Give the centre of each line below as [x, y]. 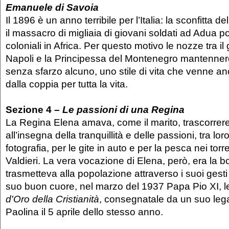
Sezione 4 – [34, 109]
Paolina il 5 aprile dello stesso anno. [84, 211]
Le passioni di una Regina [123, 109]
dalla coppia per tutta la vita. [67, 84]
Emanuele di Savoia [52, 7]
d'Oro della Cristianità [52, 199]
